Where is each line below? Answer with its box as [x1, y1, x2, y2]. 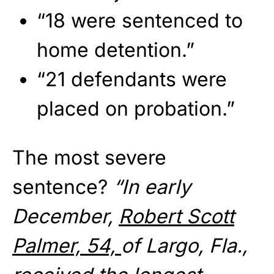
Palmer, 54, [12, 234, 121, 258]
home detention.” [37, 38, 194, 62]
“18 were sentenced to [37, 9, 243, 33]
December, [12, 204, 119, 229]
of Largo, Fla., [121, 234, 248, 258]
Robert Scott [119, 204, 234, 229]
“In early [113, 175, 191, 199]
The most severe [12, 146, 166, 170]
